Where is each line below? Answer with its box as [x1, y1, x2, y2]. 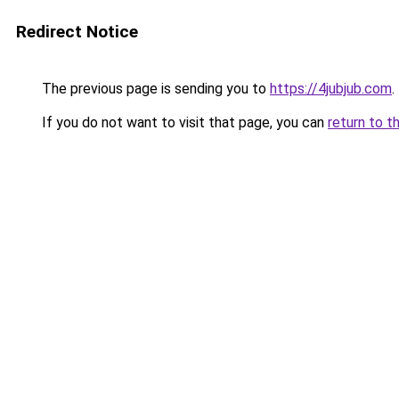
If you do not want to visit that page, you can [38, 114, 328, 131]
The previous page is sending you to [38, 80, 270, 97]
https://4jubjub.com [270, 80, 392, 97]
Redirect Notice [16, 21, 138, 42]
